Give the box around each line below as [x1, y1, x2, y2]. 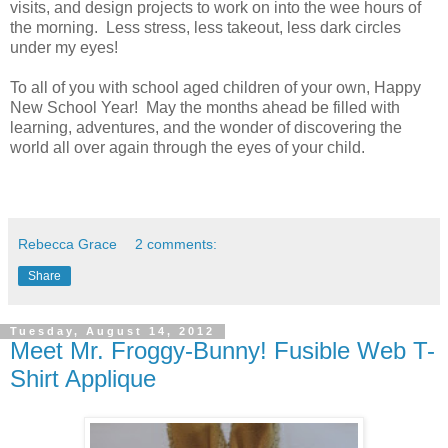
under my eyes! [10, 39, 118, 57]
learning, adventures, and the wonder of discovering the [10, 119, 402, 137]
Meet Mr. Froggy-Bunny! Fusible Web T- [10, 337, 435, 365]
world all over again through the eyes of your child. [10, 139, 365, 157]
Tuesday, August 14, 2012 [10, 325, 215, 338]
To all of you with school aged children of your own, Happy [10, 79, 421, 97]
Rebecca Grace [18, 236, 117, 253]
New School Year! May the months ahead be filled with [10, 99, 400, 117]
